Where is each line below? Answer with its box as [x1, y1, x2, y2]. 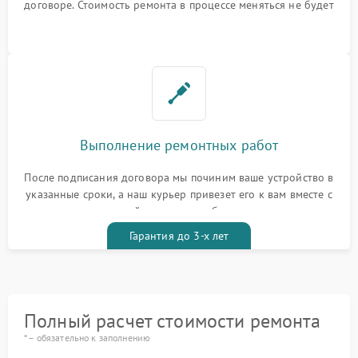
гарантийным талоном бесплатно [93, 204, 265, 219]
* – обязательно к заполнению [24, 332, 151, 344]
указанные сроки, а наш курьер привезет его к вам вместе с [26, 187, 332, 202]
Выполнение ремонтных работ [79, 136, 279, 155]
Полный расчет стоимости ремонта [24, 308, 321, 334]
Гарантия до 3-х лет [129, 229, 229, 244]
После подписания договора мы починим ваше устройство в [24, 170, 334, 185]
